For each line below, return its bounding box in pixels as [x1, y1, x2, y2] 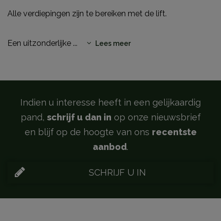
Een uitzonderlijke [7, 38, 73, 48]
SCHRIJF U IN [89, 167, 146, 178]
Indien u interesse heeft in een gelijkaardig [20, 97, 201, 108]
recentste [151, 126, 197, 137]
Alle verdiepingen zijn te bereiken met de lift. [7, 8, 167, 18]
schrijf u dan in [46, 111, 111, 122]
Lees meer [95, 39, 131, 47]
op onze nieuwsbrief [111, 111, 201, 122]
